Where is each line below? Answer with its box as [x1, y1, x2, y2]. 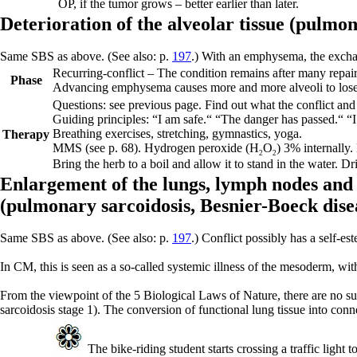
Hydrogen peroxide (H [144, 141, 259, 155]
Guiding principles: [53, 112, 152, 126]
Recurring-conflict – [53, 66, 157, 80]
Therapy [2, 127, 49, 141]
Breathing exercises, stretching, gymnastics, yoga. [53, 127, 302, 140]
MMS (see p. [53, 141, 121, 155]
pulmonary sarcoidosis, [6, 195, 200, 216]
